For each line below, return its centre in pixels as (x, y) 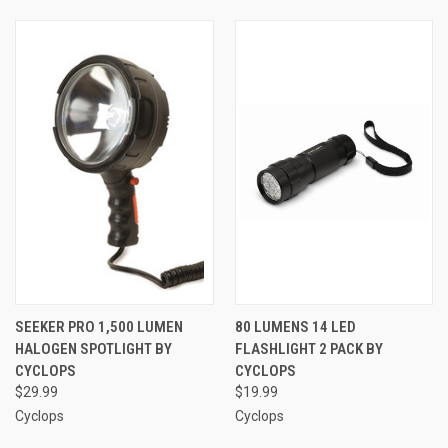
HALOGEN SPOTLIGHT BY (93, 348)
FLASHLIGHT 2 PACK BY (308, 348)
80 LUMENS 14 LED (295, 326)
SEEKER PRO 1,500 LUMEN (99, 326)
